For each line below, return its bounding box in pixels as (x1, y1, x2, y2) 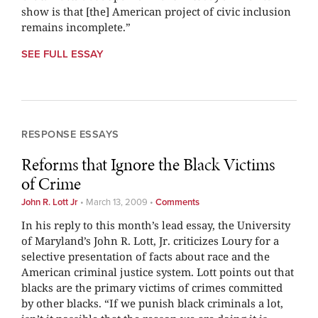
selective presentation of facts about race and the (21, 248, 270, 263)
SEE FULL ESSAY (21, 47, 104, 60)
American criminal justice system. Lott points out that (21, 264, 294, 279)
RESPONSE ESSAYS (21, 128, 119, 141)
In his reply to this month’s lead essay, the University (21, 217, 290, 232)
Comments (155, 196, 199, 208)
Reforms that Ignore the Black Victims (21, 152, 275, 176)
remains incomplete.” (21, 19, 131, 34)
